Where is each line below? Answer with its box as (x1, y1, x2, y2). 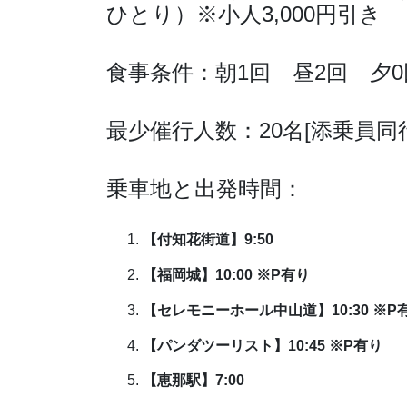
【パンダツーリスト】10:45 (143, 337, 325, 353)
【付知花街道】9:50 (143, 232, 273, 248)
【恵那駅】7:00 (143, 372, 244, 389)
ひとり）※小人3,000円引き (106, 2, 382, 27)
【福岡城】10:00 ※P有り (143, 266, 310, 283)
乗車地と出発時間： (106, 176, 303, 202)
